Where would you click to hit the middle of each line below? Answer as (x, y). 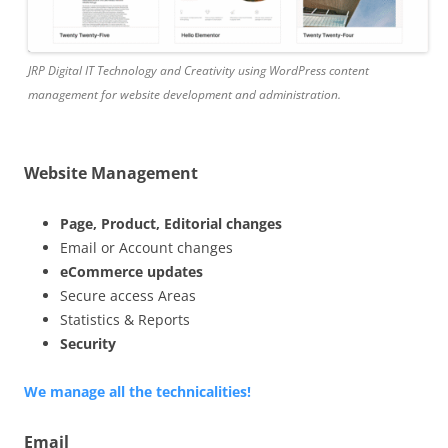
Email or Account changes (146, 247)
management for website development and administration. (184, 94)
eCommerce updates (131, 271)
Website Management (111, 172)
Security (88, 343)
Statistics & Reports (125, 319)
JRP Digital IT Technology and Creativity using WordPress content (198, 70)
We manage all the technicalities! (137, 391)
